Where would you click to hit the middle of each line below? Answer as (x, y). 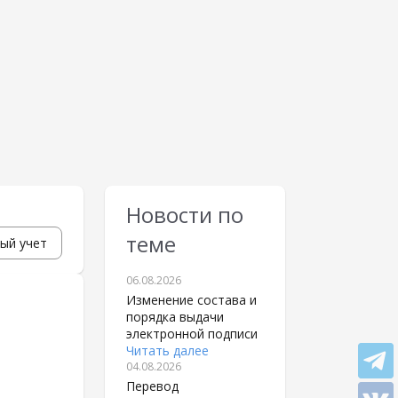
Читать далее (167, 350)
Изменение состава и (191, 300)
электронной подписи (192, 334)
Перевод (152, 386)
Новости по (185, 215)
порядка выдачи (175, 317)
